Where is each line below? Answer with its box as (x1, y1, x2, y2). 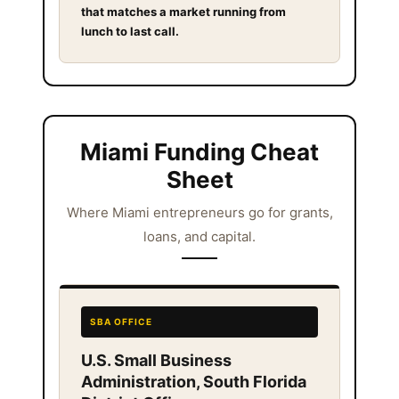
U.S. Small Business (81, 350, 232, 370)
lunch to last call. (81, 23, 179, 38)
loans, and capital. (143, 227, 256, 245)
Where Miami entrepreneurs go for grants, (66, 203, 333, 221)
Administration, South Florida (81, 371, 306, 391)
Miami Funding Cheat (80, 137, 319, 166)
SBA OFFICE (90, 315, 152, 327)
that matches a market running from (81, 4, 286, 19)
